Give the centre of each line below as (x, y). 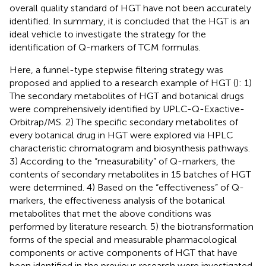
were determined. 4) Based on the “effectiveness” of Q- (127, 187)
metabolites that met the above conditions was (110, 213)
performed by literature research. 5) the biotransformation (132, 226)
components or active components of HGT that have (123, 252)
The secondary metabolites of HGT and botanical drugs (127, 96)
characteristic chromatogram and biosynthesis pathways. (130, 148)
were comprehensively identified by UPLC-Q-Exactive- (127, 109)
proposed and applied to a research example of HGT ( (123, 83)
